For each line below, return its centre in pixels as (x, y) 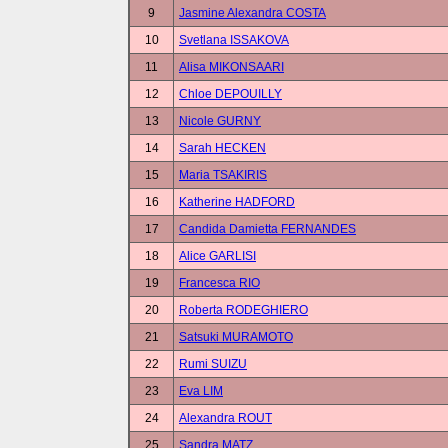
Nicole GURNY (220, 121)
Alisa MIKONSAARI (231, 67)
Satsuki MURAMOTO (236, 337)
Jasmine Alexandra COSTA (252, 13)
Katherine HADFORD (237, 202)
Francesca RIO (219, 283)
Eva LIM (201, 391)
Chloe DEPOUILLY (230, 94)
